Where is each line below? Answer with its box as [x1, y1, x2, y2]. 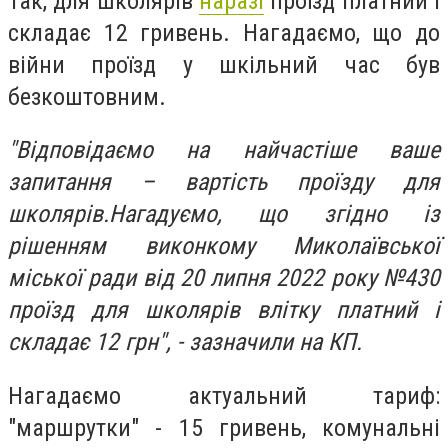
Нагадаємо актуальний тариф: [8, 381, 440, 410]
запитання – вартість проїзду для [8, 168, 440, 197]
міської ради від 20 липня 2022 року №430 [8, 264, 440, 293]
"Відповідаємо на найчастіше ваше [8, 136, 440, 165]
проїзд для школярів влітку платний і [8, 296, 440, 325]
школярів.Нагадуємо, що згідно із [8, 200, 440, 229]
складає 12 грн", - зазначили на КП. [8, 328, 362, 357]
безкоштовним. [8, 82, 166, 111]
